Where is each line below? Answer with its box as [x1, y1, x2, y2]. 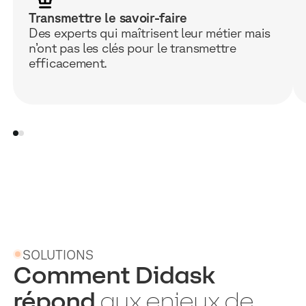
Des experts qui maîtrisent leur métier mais [29, 25, 271, 41]
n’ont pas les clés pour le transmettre [29, 40, 236, 56]
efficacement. [29, 55, 108, 71]
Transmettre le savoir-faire [29, 10, 187, 26]
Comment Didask [13, 261, 216, 289]
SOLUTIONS [23, 247, 94, 262]
